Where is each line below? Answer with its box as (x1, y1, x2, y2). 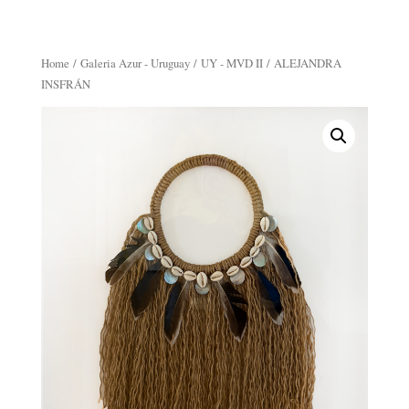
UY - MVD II (200, 55, 263, 71)
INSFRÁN (40, 76, 90, 92)
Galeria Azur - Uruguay (79, 55, 190, 71)
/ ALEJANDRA (262, 55, 341, 71)
